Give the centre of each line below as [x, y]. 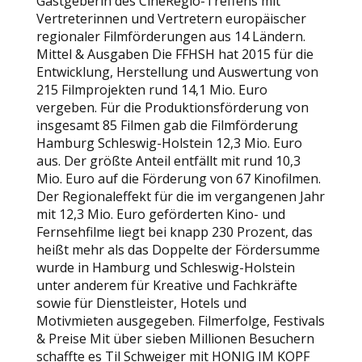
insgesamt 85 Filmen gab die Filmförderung [167, 125]
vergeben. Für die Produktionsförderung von [172, 107]
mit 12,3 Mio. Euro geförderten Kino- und [160, 214]
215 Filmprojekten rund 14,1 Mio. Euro [152, 90]
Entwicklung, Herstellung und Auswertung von [177, 72]
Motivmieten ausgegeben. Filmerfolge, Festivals [180, 321]
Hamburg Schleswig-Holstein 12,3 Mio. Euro [169, 143]
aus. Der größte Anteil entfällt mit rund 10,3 [168, 161]
